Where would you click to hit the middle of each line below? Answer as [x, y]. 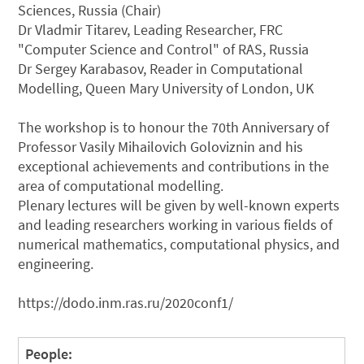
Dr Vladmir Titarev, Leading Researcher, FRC [151, 29]
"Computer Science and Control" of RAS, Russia [164, 49]
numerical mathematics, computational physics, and [179, 244]
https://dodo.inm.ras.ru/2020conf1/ [126, 302]
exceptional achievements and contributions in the [174, 166]
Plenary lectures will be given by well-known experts [179, 205]
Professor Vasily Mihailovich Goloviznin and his [161, 146]
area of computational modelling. [121, 185]
